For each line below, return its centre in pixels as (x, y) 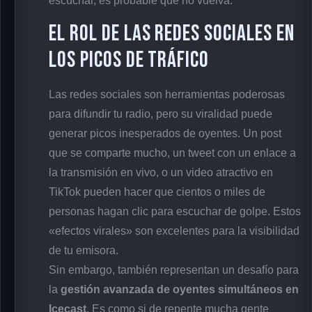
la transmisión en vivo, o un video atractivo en (161, 172)
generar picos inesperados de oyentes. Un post (165, 133)
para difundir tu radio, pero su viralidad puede (161, 114)
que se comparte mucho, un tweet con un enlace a (172, 153)
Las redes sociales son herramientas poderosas (167, 94)
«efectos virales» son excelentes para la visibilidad (174, 231)
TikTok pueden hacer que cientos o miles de (157, 192)
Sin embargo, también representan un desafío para (174, 270)
